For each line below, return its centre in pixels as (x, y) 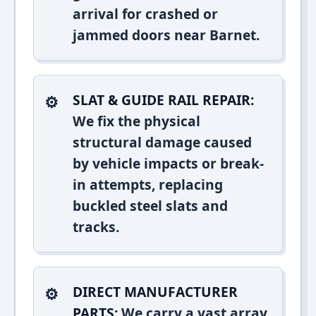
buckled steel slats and (150, 206)
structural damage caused (162, 142)
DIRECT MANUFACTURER (155, 292)
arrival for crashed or (145, 14)
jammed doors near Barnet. (166, 35)
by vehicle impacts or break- (168, 163)
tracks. (96, 227)
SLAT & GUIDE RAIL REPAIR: (163, 100)
